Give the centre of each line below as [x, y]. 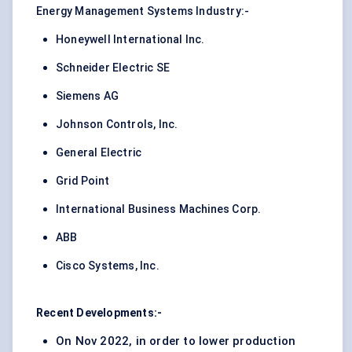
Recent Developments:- [99, 313]
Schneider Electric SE [113, 68]
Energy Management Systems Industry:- [143, 11]
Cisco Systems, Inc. [108, 266]
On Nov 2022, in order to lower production [176, 341]
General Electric [99, 153]
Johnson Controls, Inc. [117, 125]
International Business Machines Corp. [159, 209]
